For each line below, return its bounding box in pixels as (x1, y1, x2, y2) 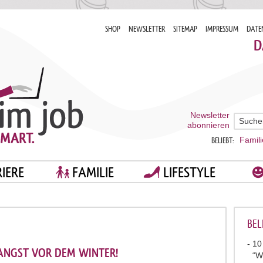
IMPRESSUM (205, 24, 238, 34)
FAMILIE (72, 163, 114, 181)
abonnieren (187, 120, 230, 130)
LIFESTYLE (163, 163, 215, 181)
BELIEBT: (211, 136, 234, 146)
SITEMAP (173, 24, 197, 34)
